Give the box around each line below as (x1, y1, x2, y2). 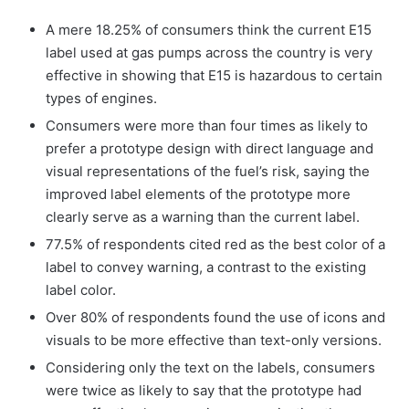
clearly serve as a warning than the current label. (46, 208, 360, 225)
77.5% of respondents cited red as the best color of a (46, 236, 385, 253)
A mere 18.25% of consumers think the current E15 (46, 21, 372, 38)
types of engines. (46, 89, 157, 107)
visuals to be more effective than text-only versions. (46, 331, 382, 349)
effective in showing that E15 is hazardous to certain (46, 67, 383, 84)
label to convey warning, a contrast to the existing (46, 258, 366, 276)
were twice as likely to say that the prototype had (46, 382, 362, 399)
